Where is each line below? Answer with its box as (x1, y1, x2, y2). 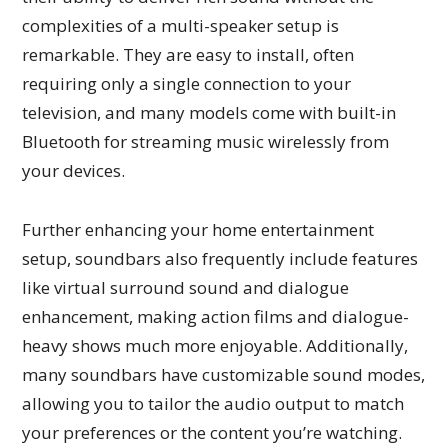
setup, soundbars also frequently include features (22, 246, 419, 270)
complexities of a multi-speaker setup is (22, 13, 340, 37)
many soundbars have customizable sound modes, (22, 362, 426, 386)
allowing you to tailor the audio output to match (22, 391, 405, 415)
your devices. (22, 158, 126, 182)
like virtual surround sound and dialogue (22, 275, 350, 299)
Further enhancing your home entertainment (22, 217, 375, 241)
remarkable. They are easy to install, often (22, 42, 355, 66)
